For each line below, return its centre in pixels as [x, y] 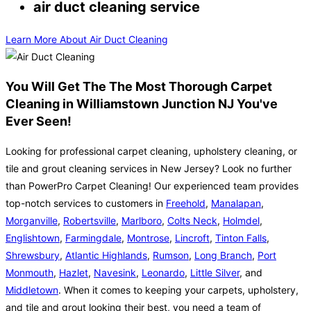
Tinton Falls [241, 238]
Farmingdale [93, 238]
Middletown [32, 290]
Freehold [186, 203]
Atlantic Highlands [106, 255]
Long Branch [223, 255]
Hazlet [74, 273]
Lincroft [192, 238]
